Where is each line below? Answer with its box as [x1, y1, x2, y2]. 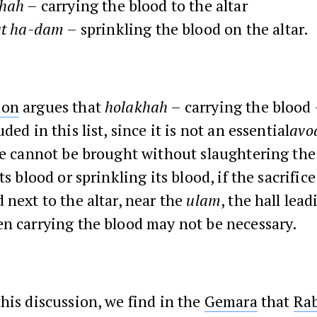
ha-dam [10, 18, 64, 39]
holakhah [105, 96, 168, 117]
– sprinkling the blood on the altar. [64, 18, 309, 39]
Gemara [204, 291, 258, 311]
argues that [18, 96, 105, 117]
